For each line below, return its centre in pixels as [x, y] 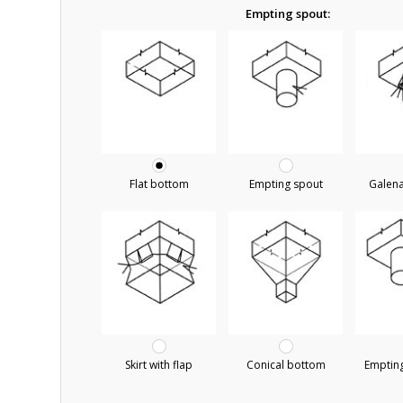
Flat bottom [159, 184]
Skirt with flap [159, 364]
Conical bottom [286, 364]
